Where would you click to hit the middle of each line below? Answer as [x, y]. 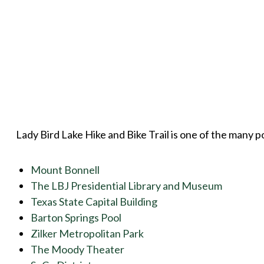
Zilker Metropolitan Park [87, 234]
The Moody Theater [77, 250]
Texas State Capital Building [94, 202]
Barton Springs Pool [76, 218]
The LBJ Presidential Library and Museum [126, 186]
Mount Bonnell [65, 170]
